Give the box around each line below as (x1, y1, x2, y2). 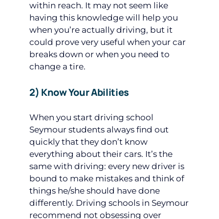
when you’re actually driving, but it (29, 24, 173, 35)
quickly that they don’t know (29, 136, 148, 147)
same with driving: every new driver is (29, 161, 184, 171)
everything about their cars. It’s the (29, 149, 173, 159)
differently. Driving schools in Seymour (29, 197, 189, 208)
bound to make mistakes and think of (29, 173, 184, 183)
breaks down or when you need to (29, 49, 170, 59)
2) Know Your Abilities (29, 85, 130, 99)
